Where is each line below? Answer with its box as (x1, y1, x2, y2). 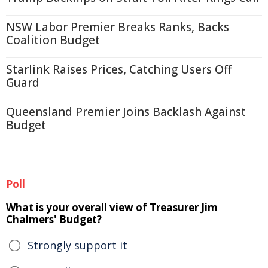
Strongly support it (28, 238, 127, 252)
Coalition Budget (6, 32, 100, 48)
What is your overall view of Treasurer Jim (6, 200, 218, 214)
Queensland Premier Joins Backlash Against (6, 104, 246, 120)
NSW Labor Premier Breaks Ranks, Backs (6, 19, 229, 35)
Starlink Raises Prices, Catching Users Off (6, 62, 232, 77)
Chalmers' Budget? (6, 212, 102, 226)
